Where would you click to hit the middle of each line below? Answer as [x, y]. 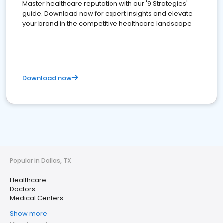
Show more [29, 214]
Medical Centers [37, 198]
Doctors [23, 189]
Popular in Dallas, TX [41, 161]
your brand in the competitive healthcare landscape [107, 24]
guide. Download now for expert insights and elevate [108, 14]
